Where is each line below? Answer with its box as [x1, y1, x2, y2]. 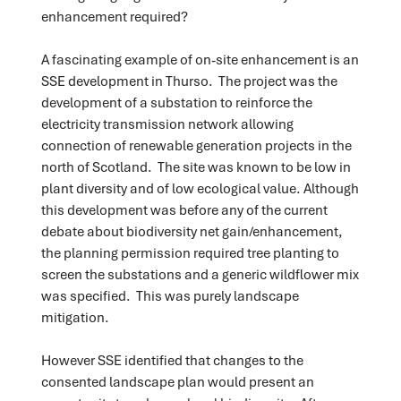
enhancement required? [40, 6, 191, 25]
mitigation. [40, 307, 109, 326]
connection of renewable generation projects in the [40, 135, 352, 154]
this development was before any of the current [40, 200, 328, 218]
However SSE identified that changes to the [40, 350, 303, 369]
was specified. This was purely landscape [40, 286, 299, 304]
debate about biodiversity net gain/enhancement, [40, 221, 343, 240]
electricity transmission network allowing [40, 114, 294, 132]
